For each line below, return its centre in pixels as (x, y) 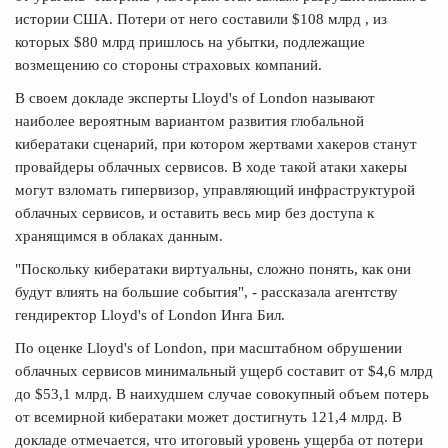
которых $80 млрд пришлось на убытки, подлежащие (190, 41)
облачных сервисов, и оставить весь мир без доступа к (194, 212)
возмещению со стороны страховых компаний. (168, 64)
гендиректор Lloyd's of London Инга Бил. (150, 314)
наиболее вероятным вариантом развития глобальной (189, 120)
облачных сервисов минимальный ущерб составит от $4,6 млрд (224, 370)
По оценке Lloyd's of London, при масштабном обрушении (208, 347)
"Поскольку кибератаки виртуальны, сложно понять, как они (213, 268)
